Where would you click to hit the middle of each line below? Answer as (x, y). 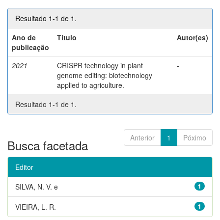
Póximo (195, 137)
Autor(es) (192, 37)
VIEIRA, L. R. (36, 206)
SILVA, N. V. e (37, 186)
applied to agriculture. (91, 85)
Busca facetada (48, 145)
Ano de (24, 37)
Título (67, 37)
